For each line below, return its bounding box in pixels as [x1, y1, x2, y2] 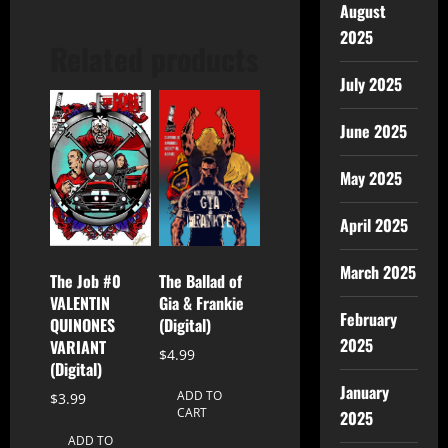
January [339, 380, 389, 404]
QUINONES [50, 313, 115, 338]
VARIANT [50, 335, 106, 360]
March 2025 [339, 260, 416, 284]
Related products [50, 36, 259, 82]
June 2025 [339, 119, 407, 143]
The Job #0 [50, 269, 121, 294]
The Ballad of [159, 268, 242, 293]
